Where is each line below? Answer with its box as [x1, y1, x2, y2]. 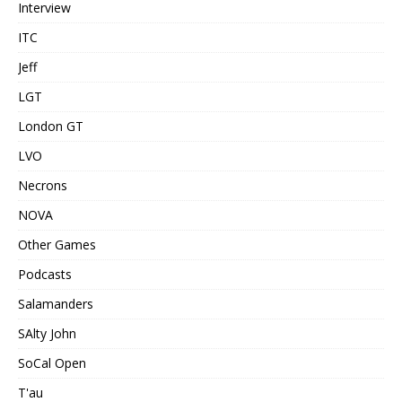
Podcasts [18, 265, 72, 283]
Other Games [18, 235, 96, 253]
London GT [18, 117, 83, 135]
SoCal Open [18, 354, 86, 371]
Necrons [18, 176, 67, 194]
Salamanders [18, 294, 93, 312]
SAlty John [18, 324, 76, 342]
